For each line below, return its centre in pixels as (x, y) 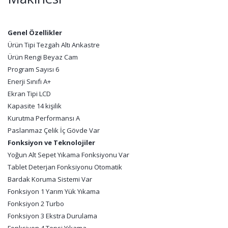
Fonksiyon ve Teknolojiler (51, 142)
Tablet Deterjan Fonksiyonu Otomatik (65, 167)
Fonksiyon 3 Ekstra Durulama (52, 216)
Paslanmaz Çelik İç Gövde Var (54, 130)
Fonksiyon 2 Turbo (36, 204)
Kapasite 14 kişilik (35, 106)
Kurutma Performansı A (44, 118)
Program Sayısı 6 (33, 69)
